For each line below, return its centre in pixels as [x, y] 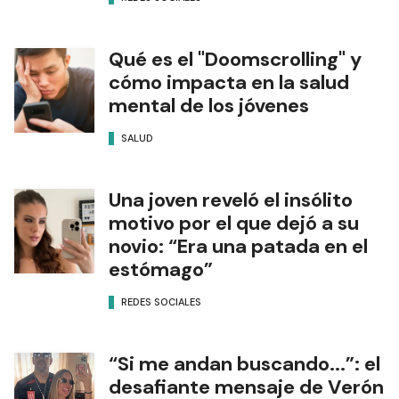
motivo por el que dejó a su [234, 223]
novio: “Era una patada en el [238, 246]
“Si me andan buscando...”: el [244, 363]
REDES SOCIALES [161, 302]
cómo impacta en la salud [229, 82]
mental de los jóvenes [209, 105]
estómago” [161, 269]
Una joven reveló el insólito [231, 199]
